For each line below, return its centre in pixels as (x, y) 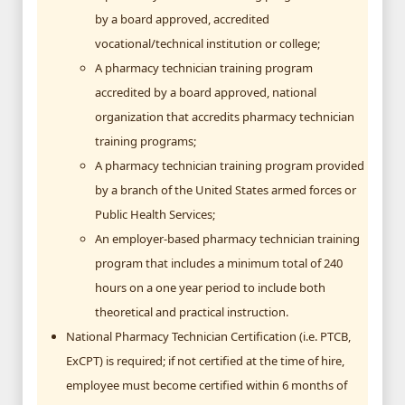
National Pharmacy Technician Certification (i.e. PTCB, (208, 336)
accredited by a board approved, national (206, 92)
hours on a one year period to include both (210, 287)
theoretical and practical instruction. (192, 311)
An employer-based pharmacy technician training (227, 238)
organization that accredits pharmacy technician (225, 116)
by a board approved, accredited (182, 19)
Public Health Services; (155, 214)
